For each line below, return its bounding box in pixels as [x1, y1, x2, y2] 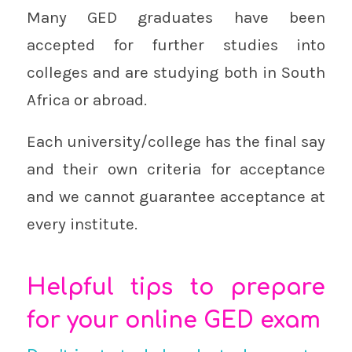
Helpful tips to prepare [26, 275, 326, 300]
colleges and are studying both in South [26, 63, 326, 82]
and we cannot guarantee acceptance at [26, 187, 326, 206]
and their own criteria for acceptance [26, 159, 326, 178]
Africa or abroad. [26, 90, 147, 110]
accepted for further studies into [26, 35, 326, 55]
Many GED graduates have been [26, 8, 326, 27]
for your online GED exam [26, 308, 321, 333]
